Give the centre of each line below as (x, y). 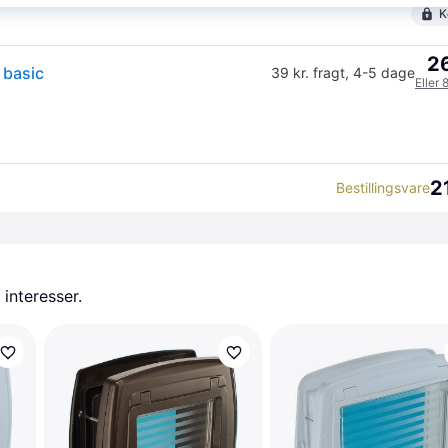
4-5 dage (384, 72)
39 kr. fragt (308, 72)
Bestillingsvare (383, 187)
